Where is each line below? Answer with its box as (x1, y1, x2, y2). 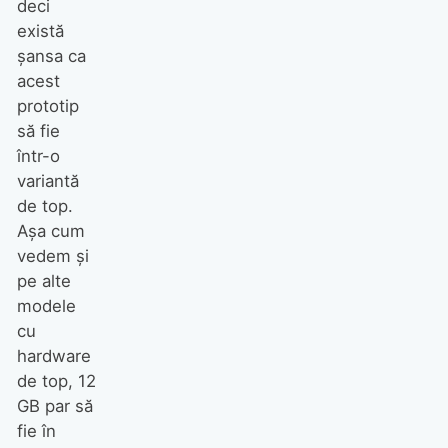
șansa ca (16, 45, 86, 66)
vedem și (16, 245, 89, 266)
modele (16, 295, 76, 316)
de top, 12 (16, 370, 96, 391)
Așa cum (16, 220, 85, 241)
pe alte (16, 270, 71, 291)
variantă (16, 170, 79, 191)
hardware (16, 345, 91, 366)
